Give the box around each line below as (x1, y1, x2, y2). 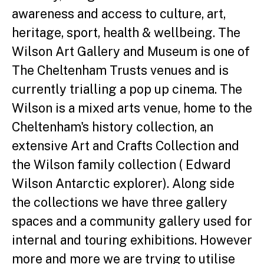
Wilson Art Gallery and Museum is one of (12, 43, 250, 59)
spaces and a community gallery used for (12, 213, 252, 229)
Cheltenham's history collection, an (12, 118, 213, 134)
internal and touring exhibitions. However (12, 232, 252, 247)
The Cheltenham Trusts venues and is (12, 62, 229, 78)
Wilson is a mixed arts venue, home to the (12, 100, 252, 115)
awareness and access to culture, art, (12, 5, 226, 21)
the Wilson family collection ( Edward (12, 156, 231, 172)
